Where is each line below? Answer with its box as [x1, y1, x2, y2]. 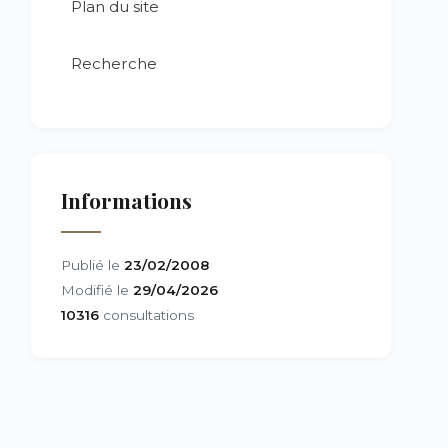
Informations [61, 186, 192, 214]
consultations [99, 307, 194, 323]
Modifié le [61, 282, 133, 298]
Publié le [61, 257, 124, 273]
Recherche [71, 54, 157, 73]
